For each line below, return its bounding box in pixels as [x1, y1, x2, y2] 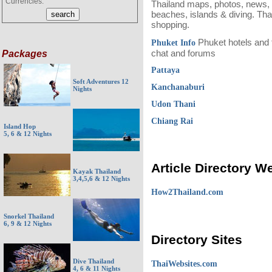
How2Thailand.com [151, 188, 223, 197]
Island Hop [4, 123, 36, 130]
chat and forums [151, 47, 216, 58]
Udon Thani [151, 99, 195, 109]
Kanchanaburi [151, 82, 205, 92]
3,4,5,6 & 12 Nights [73, 175, 130, 182]
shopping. [151, 19, 194, 30]
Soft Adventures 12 [73, 78, 129, 85]
